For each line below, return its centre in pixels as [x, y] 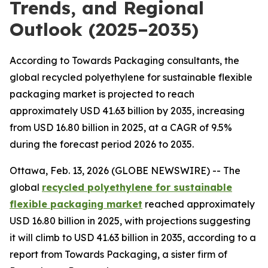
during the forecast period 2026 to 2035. [102, 144]
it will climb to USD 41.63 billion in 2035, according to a [133, 237]
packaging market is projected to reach [102, 94]
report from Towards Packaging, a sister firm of [118, 254]
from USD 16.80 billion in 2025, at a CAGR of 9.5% [121, 127]
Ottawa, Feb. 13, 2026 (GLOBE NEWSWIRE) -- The [125, 170]
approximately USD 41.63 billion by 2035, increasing [127, 111]
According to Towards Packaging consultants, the [124, 60]
